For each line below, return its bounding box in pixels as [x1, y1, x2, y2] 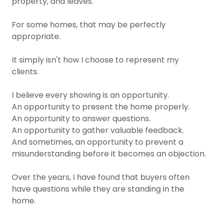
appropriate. [12, 31, 61, 42]
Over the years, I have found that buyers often [12, 172, 190, 183]
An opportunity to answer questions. [12, 113, 151, 124]
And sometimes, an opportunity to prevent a [12, 136, 183, 148]
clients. [12, 66, 39, 77]
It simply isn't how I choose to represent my [12, 54, 179, 66]
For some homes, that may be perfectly [12, 19, 166, 30]
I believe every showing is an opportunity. [12, 89, 169, 101]
